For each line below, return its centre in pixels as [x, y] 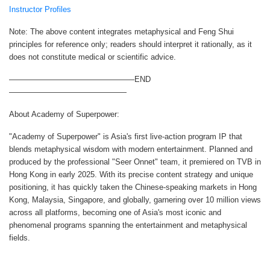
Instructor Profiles [40, 9]
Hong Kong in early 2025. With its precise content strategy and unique [131, 174]
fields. [20, 237]
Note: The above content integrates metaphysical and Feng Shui [121, 31]
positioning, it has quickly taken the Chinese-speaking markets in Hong [133, 187]
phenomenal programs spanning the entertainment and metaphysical [128, 225]
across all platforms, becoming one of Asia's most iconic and [115, 212]
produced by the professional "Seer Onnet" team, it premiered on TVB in [135, 162]
